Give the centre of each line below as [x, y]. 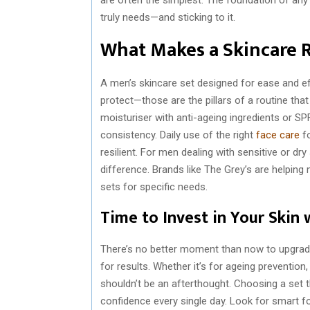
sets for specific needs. [154, 186]
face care [278, 135]
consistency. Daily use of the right [178, 135]
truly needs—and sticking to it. [168, 17]
